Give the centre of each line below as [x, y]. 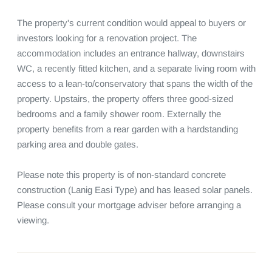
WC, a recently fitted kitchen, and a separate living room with [136, 68]
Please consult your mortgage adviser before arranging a [129, 205]
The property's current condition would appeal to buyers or [131, 23]
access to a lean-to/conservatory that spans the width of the [134, 83]
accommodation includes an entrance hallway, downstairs [131, 53]
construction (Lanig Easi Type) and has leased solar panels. [134, 190]
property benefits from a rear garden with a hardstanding [127, 129]
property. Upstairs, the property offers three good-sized [125, 99]
